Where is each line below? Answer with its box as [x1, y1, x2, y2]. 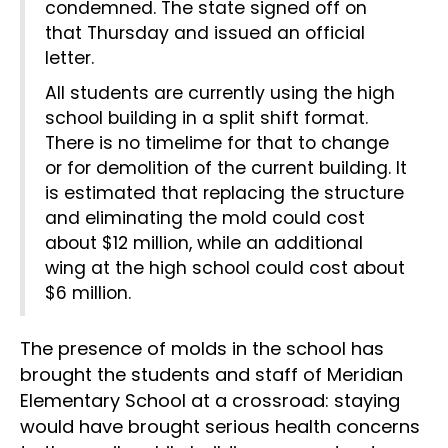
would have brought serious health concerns [20, 414, 420, 439]
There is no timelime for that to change [45, 131, 389, 155]
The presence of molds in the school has [20, 336, 384, 361]
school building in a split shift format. [45, 106, 368, 130]
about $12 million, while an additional [45, 231, 363, 255]
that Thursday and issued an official [45, 21, 365, 45]
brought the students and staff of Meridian [20, 362, 403, 387]
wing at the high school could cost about [45, 256, 405, 280]
